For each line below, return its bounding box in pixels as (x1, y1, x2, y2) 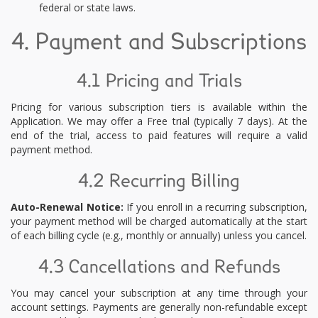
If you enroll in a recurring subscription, (123, 200, 307, 214)
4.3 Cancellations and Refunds (38, 259, 280, 276)
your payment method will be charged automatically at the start (11, 214, 307, 228)
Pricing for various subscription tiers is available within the (11, 100, 307, 114)
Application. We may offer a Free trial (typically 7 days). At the (11, 114, 307, 128)
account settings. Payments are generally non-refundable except (11, 300, 307, 314)
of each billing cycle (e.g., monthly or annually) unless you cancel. (11, 229, 307, 242)
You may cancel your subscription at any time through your (11, 286, 307, 300)
